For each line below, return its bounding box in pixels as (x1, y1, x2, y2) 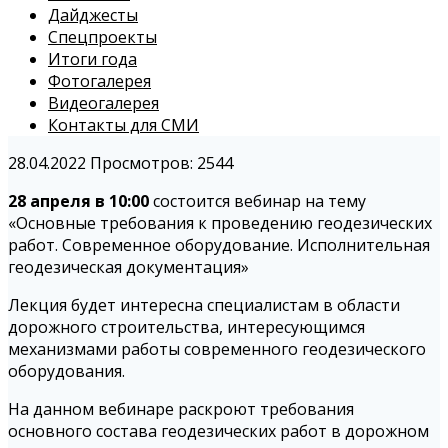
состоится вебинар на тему (153, 190, 366, 213)
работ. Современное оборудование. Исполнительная (8, 234, 430, 257)
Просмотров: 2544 (90, 152, 233, 175)
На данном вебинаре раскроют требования (8, 398, 354, 421)
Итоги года (48, 48, 137, 71)
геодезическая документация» (8, 256, 249, 279)
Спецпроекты (48, 26, 157, 49)
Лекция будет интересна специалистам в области (8, 294, 400, 317)
